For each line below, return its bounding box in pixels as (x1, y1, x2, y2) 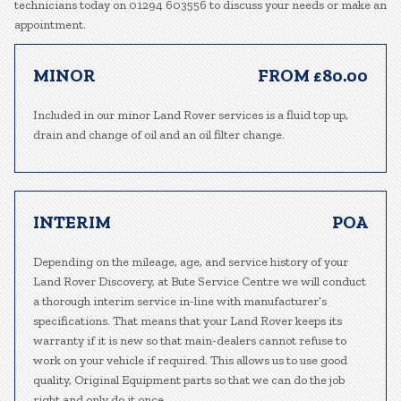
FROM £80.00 (258, 64, 368, 86)
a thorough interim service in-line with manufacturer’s (33, 294, 327, 309)
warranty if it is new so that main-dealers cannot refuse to (33, 333, 346, 348)
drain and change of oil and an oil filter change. (33, 127, 285, 142)
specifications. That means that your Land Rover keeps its (33, 313, 342, 328)
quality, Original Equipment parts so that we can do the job (33, 372, 345, 388)
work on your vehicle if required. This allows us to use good (33, 353, 347, 368)
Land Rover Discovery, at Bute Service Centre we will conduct (33, 274, 366, 289)
